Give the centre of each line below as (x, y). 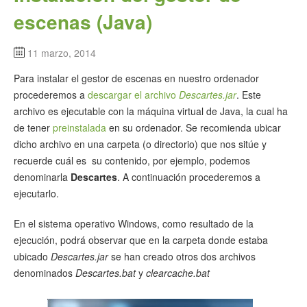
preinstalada (79, 127)
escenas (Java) (83, 21)
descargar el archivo (133, 94)
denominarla (42, 176)
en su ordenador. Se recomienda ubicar (194, 127)
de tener (33, 127)
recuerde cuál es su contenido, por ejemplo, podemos (132, 160)
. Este (249, 94)
